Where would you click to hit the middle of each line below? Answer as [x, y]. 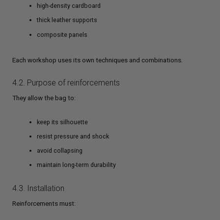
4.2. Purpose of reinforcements [66, 82]
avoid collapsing [60, 150]
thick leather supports [67, 20]
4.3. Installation [38, 188]
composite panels [62, 34]
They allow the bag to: [44, 97]
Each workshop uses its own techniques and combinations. [97, 60]
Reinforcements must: [44, 203]
